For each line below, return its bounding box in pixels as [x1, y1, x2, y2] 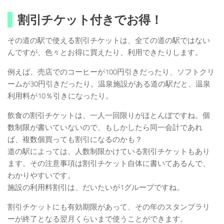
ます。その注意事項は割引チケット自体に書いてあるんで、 [7, 159, 210, 168]
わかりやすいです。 [7, 171, 75, 180]
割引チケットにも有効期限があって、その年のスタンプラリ [7, 202, 210, 212]
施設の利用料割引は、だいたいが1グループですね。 [7, 183, 184, 192]
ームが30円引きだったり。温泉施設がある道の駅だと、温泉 [7, 79, 210, 89]
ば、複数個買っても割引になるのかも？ [7, 135, 142, 144]
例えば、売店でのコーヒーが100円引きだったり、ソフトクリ [7, 67, 214, 77]
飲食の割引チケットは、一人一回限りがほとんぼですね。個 [7, 111, 210, 120]
